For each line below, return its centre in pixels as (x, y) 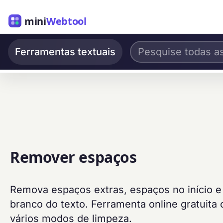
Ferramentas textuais (65, 52)
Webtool (66, 21)
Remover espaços (73, 157)
